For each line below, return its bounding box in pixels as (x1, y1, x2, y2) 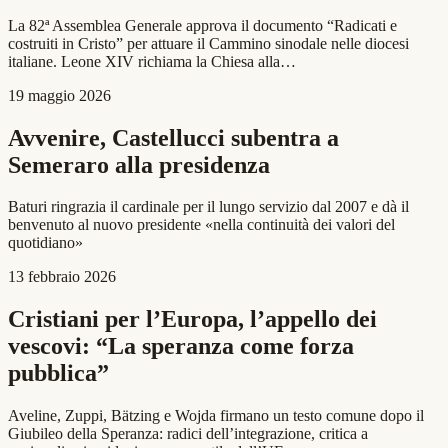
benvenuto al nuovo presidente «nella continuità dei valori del (8, 216, 395, 234)
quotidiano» (8, 234, 83, 252)
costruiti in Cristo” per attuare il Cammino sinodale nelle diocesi (8, 34, 409, 52)
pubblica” (8, 360, 109, 387)
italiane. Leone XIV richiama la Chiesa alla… (8, 52, 296, 70)
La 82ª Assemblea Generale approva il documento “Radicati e (8, 16, 397, 34)
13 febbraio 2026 (8, 268, 116, 286)
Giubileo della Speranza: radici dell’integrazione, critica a (8, 425, 368, 443)
